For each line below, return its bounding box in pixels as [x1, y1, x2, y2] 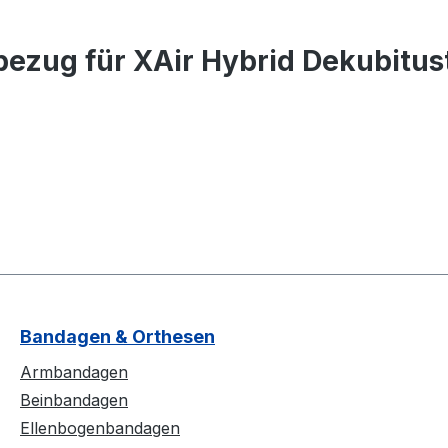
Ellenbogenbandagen [20, 418, 180, 439]
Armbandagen [20, 362, 128, 383]
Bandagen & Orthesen [20, 326, 215, 348]
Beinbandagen [20, 390, 128, 411]
